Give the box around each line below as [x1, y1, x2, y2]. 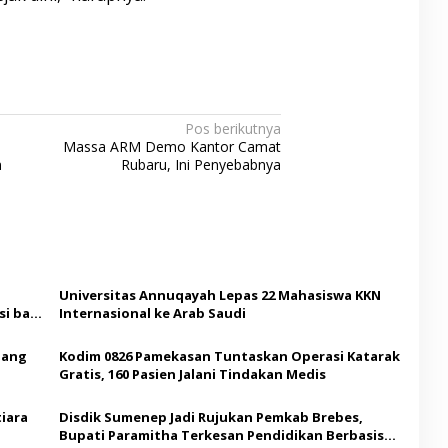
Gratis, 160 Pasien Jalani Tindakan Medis [58, 365, 326, 384]
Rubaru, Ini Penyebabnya [121, 155, 282, 175]
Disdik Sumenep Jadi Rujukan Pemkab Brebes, [58, 408, 363, 427]
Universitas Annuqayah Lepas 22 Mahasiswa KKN [58, 286, 381, 305]
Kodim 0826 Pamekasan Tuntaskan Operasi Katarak [58, 347, 400, 366]
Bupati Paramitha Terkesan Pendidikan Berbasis [58, 426, 384, 445]
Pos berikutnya [185, 119, 282, 139]
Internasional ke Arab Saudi [58, 304, 246, 323]
